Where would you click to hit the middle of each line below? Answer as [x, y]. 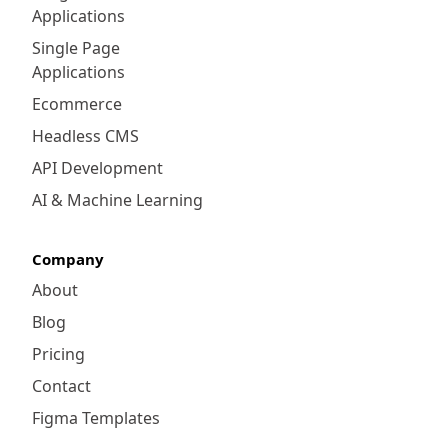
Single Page [76, 47]
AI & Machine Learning [117, 199]
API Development [97, 167]
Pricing [58, 353]
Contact [61, 385]
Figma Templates [96, 417]
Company [68, 258]
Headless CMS [85, 135]
